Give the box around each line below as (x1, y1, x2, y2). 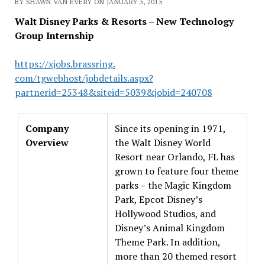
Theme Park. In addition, (115, 235, 221, 248)
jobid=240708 (154, 86, 212, 99)
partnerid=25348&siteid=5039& (14, 86, 154, 99)
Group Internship (14, 29, 94, 42)
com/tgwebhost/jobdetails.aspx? (14, 72, 153, 85)
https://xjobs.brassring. (14, 57, 115, 70)
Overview (25, 136, 69, 149)
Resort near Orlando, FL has (115, 150, 235, 163)
